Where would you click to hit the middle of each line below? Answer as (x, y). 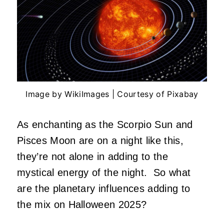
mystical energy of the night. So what (104, 173)
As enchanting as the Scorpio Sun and (105, 125)
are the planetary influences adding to (104, 189)
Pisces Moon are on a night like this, (100, 141)
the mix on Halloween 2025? (83, 205)
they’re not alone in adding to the (92, 157)
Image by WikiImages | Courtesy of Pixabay (112, 94)
